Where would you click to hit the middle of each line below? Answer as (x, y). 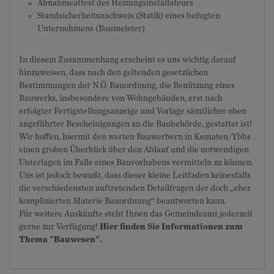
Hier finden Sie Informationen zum (171, 227)
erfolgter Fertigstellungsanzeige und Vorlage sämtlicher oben (133, 111)
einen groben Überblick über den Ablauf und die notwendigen (134, 150)
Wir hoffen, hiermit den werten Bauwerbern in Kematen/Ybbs (135, 137)
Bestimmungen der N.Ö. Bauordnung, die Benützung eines (127, 86)
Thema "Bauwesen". (61, 240)
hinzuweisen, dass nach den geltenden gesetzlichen (113, 73)
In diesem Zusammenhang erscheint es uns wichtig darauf (128, 60)
